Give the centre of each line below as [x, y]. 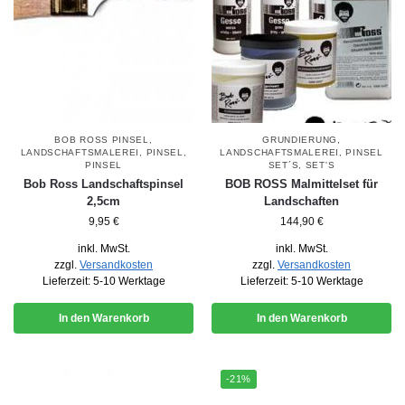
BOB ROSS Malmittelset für [301, 184]
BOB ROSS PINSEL [102, 139]
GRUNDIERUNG [300, 139]
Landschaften [301, 201]
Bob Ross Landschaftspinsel [104, 184]
